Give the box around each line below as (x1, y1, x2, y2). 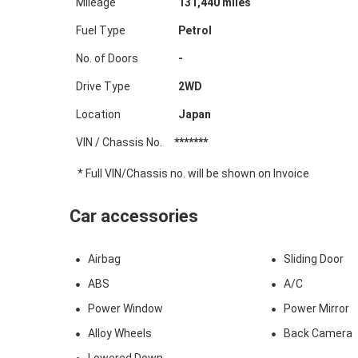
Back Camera (283, 327, 352, 340)
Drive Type (75, 80, 130, 93)
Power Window (87, 302, 163, 315)
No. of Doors (75, 52, 138, 65)
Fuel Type (75, 24, 125, 37)
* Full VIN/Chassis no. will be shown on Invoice (78, 167, 309, 180)
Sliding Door (283, 253, 344, 265)
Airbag (87, 253, 121, 265)
